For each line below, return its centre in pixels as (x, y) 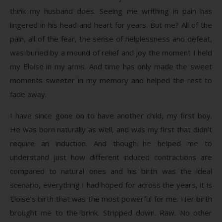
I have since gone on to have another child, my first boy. (111, 115)
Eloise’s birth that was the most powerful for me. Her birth (111, 198)
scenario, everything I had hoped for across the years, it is (111, 185)
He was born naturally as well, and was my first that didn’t (111, 129)
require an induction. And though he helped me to (111, 143)
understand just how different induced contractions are (111, 157)
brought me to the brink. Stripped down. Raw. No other (111, 212)
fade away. (28, 94)
